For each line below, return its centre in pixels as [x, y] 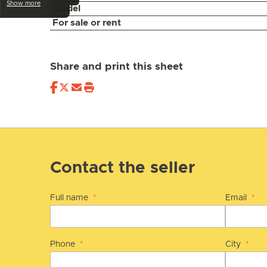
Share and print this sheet [117, 67]
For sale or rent [86, 23]
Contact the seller [122, 168]
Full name [70, 198]
